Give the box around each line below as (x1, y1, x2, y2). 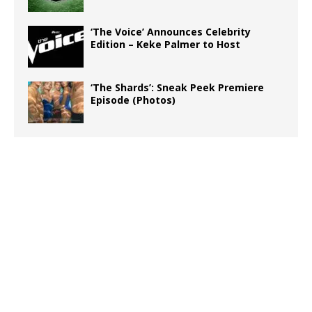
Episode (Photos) (91, 93, 175, 107)
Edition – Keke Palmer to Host (91, 37, 240, 51)
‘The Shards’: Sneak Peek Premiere (91, 80, 264, 94)
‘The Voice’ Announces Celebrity (91, 24, 251, 38)
